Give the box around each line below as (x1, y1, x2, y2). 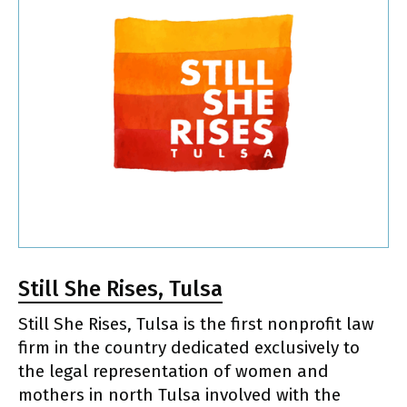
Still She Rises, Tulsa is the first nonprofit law (18, 313, 374, 335)
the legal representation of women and (18, 361, 329, 382)
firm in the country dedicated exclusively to (18, 337, 360, 359)
